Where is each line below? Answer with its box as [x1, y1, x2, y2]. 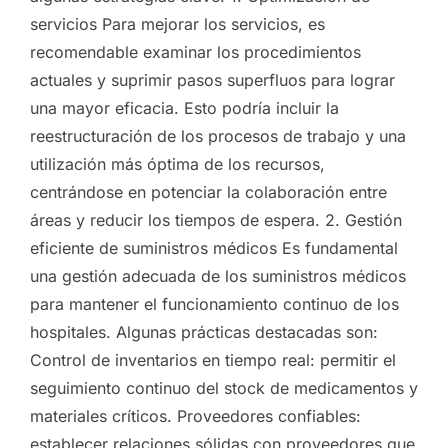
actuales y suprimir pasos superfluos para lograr [30, 70, 395, 91]
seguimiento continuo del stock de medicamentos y [30, 378, 418, 399]
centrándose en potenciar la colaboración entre [30, 182, 387, 203]
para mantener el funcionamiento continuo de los [30, 294, 399, 315]
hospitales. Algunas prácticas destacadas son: [30, 322, 378, 343]
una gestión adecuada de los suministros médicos [30, 266, 406, 287]
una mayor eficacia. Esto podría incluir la [30, 98, 339, 119]
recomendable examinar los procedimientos [30, 42, 361, 63]
